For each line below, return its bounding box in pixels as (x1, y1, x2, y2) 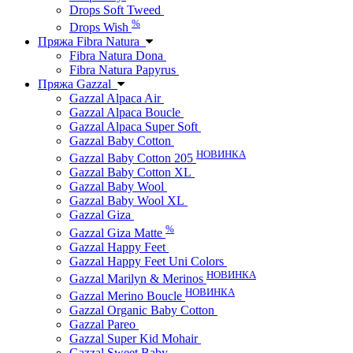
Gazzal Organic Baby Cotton (69, 303, 217, 318)
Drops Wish (69, 20, 132, 35)
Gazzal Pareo (69, 318, 139, 332)
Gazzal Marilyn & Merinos (69, 272, 206, 286)
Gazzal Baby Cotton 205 (69, 151, 196, 165)
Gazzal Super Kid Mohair (69, 332, 201, 346)
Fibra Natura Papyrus (69, 63, 179, 77)
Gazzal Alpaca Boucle (69, 106, 184, 120)
